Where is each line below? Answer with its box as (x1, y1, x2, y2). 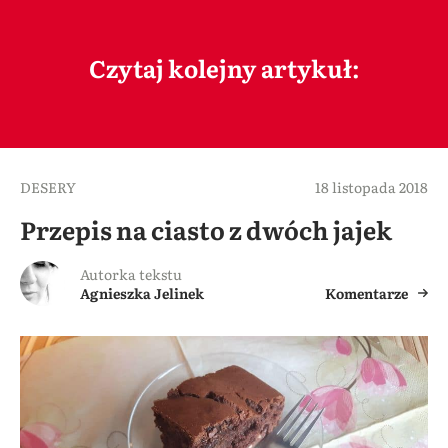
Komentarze (325, 283, 408, 304)
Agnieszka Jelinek (80, 283, 204, 304)
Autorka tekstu (80, 264, 182, 285)
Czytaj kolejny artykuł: (88, 50, 360, 86)
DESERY (20, 177, 76, 198)
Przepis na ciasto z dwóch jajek (20, 211, 392, 249)
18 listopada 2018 (315, 177, 428, 198)
